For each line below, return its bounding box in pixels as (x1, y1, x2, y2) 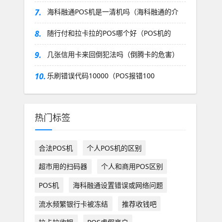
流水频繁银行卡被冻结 (39, 199, 109, 209)
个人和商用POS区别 (101, 162, 163, 171)
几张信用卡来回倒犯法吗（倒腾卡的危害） (47, 50, 179, 59)
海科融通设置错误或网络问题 (72, 180, 163, 190)
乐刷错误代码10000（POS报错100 (47, 71, 155, 80)
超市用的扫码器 (39, 162, 88, 171)
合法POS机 (39, 143, 73, 153)
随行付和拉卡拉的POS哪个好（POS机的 (47, 28, 171, 38)
